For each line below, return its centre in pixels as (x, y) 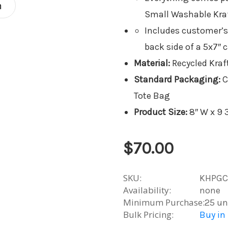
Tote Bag (152, 96)
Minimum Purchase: (164, 202)
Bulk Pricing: (148, 215)
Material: (153, 63)
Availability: (147, 190)
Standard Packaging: (178, 79)
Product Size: (161, 112)
